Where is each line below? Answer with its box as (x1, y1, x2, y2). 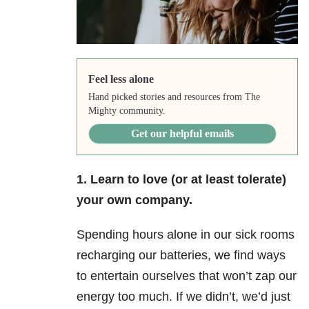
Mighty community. (88, 106, 166, 117)
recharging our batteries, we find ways (77, 248, 286, 263)
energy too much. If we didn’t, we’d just (77, 290, 290, 304)
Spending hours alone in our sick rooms (77, 228, 295, 242)
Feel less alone (88, 73, 154, 86)
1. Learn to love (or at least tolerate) (77, 172, 286, 187)
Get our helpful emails (130, 128, 234, 140)
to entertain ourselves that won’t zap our (77, 269, 297, 283)
